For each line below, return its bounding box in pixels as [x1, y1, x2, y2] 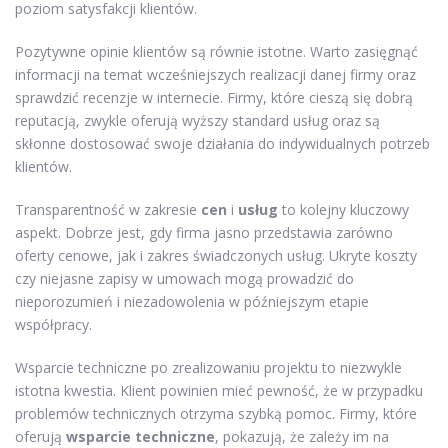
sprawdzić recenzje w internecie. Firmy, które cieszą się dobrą [15, 87, 413, 107]
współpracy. [15, 314, 92, 334]
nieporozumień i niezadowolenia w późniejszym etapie [15, 291, 369, 311]
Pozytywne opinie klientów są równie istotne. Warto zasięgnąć [15, 41, 418, 61]
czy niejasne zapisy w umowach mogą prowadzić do [15, 268, 354, 288]
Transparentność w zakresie [15, 199, 201, 219]
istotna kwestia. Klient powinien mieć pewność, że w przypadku [15, 380, 423, 400]
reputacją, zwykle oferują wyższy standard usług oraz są [15, 110, 380, 130]
